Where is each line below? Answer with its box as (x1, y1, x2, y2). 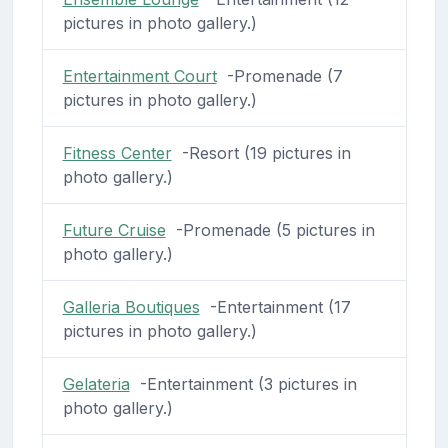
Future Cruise (62, 219, 166, 240)
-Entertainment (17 (199, 296, 351, 317)
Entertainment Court (62, 65, 217, 86)
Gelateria (62, 373, 130, 394)
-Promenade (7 (216, 65, 343, 86)
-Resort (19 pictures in (171, 142, 351, 163)
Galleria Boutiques (62, 296, 200, 317)
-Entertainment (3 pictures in (129, 373, 357, 394)
